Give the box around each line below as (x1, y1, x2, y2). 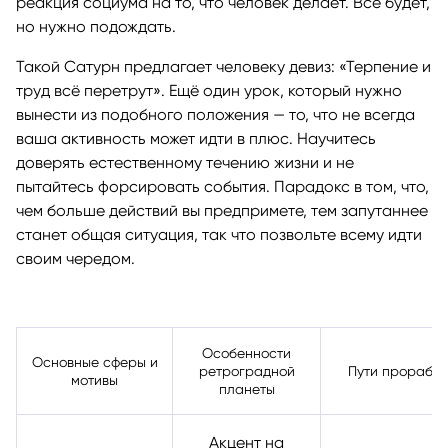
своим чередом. (16, 248, 135, 268)
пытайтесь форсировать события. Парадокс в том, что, (16, 176, 429, 196)
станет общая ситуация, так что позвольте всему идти (16, 224, 422, 244)
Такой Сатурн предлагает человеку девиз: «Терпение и (16, 56, 431, 76)
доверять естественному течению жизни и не (16, 152, 354, 172)
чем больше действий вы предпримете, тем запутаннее (16, 200, 428, 220)
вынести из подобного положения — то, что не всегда (16, 104, 415, 124)
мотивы (71, 371, 118, 388)
